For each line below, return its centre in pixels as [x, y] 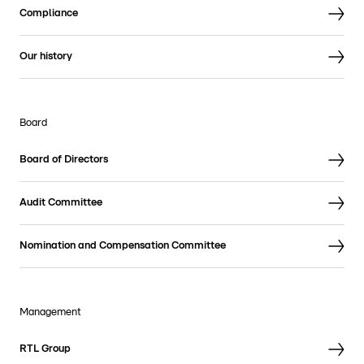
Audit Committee [61, 203]
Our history [46, 56]
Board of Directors [64, 160]
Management [50, 312]
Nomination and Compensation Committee [123, 246]
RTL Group [45, 349]
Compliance [49, 13]
